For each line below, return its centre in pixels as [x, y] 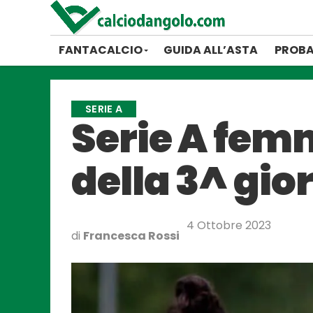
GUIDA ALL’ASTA [211, 50]
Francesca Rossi [131, 236]
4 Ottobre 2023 [229, 225]
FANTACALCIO [101, 50]
